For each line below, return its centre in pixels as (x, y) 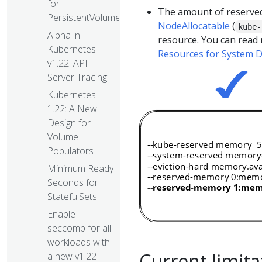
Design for (69, 123)
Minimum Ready (80, 169)
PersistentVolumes (86, 18)
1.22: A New (72, 109)
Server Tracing (77, 77)
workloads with (79, 242)
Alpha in (64, 35)
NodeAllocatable (194, 26)
